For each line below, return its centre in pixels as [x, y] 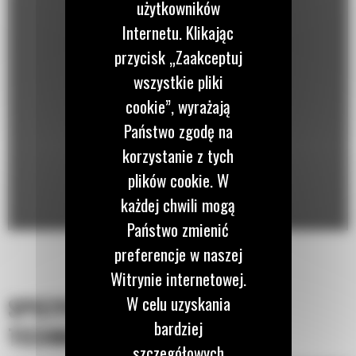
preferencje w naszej [178, 254]
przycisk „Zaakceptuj [178, 57]
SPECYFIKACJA [73, 308]
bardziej [178, 328]
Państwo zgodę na [178, 131]
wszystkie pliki [178, 81]
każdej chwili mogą [178, 205]
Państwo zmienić [178, 229]
